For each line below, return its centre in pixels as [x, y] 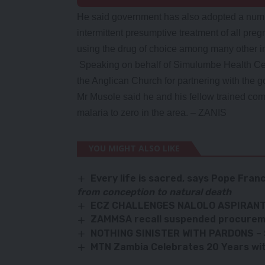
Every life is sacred [137, 178]
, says [196, 178]
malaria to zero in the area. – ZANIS [152, 112]
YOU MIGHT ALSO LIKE [134, 148]
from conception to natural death [154, 192]
